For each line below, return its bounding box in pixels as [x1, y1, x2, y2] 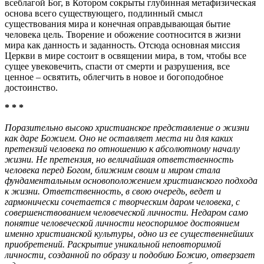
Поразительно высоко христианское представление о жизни [5, 122, 249, 133]
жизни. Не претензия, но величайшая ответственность [5, 154, 233, 164]
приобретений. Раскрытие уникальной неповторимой [5, 239, 221, 249]
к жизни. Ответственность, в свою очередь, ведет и [5, 186, 221, 196]
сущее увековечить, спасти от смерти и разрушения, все [5, 61, 230, 71]
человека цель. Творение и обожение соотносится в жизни [5, 29, 241, 39]
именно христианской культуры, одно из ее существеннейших [5, 228, 253, 239]
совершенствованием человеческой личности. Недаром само [5, 207, 248, 217]
